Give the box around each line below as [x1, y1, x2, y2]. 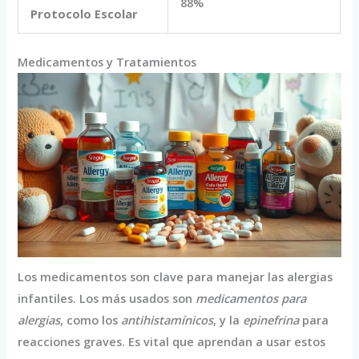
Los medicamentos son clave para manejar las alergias [18, 268, 333, 284]
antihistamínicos [121, 312, 214, 328]
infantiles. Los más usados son [18, 290, 196, 306]
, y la [213, 312, 244, 328]
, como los [60, 312, 122, 328]
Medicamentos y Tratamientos [18, 53, 197, 70]
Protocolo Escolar [30, 5, 139, 22]
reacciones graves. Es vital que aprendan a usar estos [18, 333, 326, 349]
